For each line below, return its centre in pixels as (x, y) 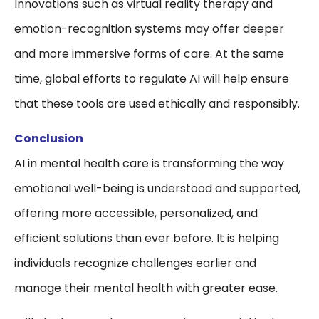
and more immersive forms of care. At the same (149, 54)
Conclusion (49, 139)
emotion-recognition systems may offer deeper (149, 29)
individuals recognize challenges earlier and (135, 263)
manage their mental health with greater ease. (146, 288)
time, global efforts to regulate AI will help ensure (152, 79)
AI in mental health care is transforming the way (149, 164)
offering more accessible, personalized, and (136, 214)
